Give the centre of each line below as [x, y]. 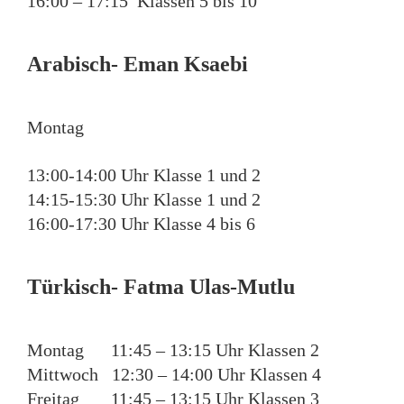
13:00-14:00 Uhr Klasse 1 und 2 [144, 175]
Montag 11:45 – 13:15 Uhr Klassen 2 [173, 350]
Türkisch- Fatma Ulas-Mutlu [161, 287]
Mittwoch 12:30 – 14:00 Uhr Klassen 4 [174, 375]
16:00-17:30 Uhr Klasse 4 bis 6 [141, 224]
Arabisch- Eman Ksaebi [138, 64]
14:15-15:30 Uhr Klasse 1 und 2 [144, 200]
